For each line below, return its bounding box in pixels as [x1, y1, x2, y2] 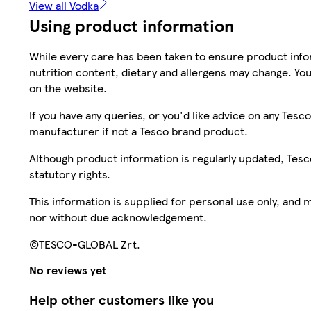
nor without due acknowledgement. [29, 209, 207, 226]
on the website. [29, 80, 107, 96]
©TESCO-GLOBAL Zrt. [29, 236, 140, 253]
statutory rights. [29, 166, 110, 183]
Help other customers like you [29, 290, 214, 310]
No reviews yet [29, 261, 106, 278]
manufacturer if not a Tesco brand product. [29, 123, 248, 140]
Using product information [29, 13, 234, 37]
